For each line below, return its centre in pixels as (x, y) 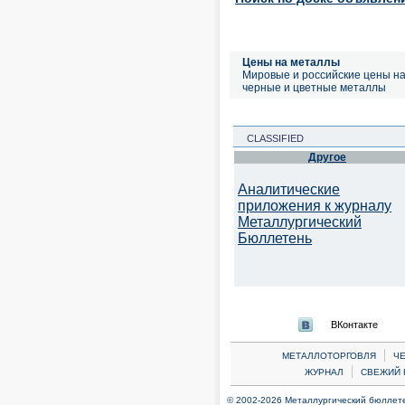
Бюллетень (275, 238)
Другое (327, 157)
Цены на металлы (291, 62)
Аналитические (289, 189)
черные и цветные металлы (314, 88)
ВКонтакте (354, 325)
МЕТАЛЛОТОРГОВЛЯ (329, 356)
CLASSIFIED (270, 138)
